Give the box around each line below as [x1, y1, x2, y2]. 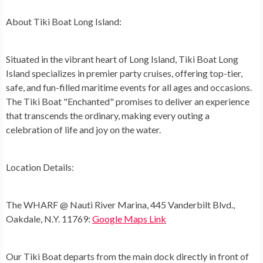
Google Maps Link [92, 213, 166, 224]
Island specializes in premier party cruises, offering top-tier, [6, 68, 242, 79]
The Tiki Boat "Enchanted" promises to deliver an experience [6, 96, 249, 107]
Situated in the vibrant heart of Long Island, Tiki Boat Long [6, 53, 238, 65]
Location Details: [6, 161, 74, 173]
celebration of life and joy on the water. [6, 124, 163, 135]
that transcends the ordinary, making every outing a [6, 110, 210, 121]
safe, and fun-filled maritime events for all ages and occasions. [6, 82, 252, 93]
